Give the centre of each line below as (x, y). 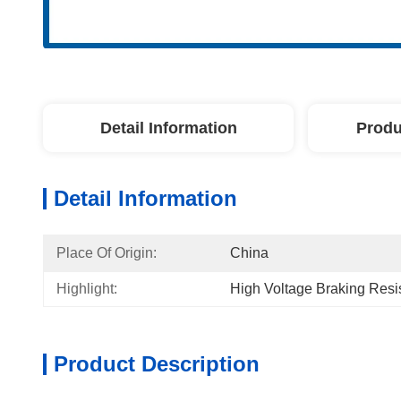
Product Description (157, 364)
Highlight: (87, 289)
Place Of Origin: (107, 253)
